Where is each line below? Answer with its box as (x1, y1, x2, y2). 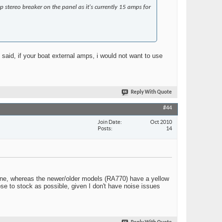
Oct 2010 (150, 118, 172, 125)
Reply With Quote (131, 90, 172, 96)
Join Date (98, 118, 120, 125)
